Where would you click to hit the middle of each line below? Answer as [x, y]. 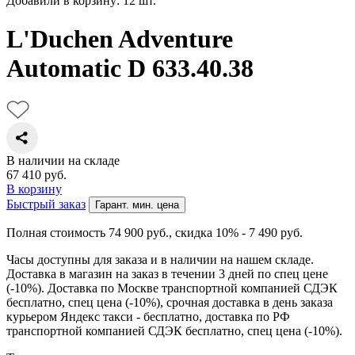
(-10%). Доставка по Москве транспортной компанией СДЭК [172, 288]
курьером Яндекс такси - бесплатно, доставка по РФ [148, 316]
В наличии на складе [63, 160]
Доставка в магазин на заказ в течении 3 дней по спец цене [167, 273]
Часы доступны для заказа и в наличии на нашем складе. [160, 259]
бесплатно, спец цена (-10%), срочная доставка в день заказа [170, 302]
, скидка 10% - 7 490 [225, 232]
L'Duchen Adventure [120, 39]
